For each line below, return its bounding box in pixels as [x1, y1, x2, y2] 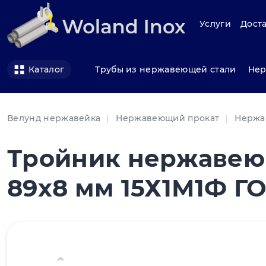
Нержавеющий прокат [116, 113, 220, 124]
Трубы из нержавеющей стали [95, 64, 236, 75]
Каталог [28, 64, 65, 75]
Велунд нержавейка [7, 113, 101, 124]
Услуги [199, 18, 231, 30]
